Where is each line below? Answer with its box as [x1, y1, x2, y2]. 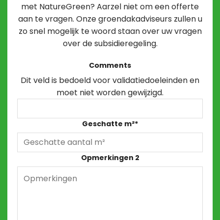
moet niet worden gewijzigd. [56, 86, 164, 98]
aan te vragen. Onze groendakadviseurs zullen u [18, 13, 202, 25]
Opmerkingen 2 [81, 152, 139, 163]
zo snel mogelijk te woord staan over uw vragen [18, 26, 202, 37]
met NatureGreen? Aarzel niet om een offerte [21, 1, 199, 13]
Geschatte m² [82, 118, 135, 129]
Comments [89, 60, 131, 71]
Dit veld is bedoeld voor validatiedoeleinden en [21, 74, 199, 86]
